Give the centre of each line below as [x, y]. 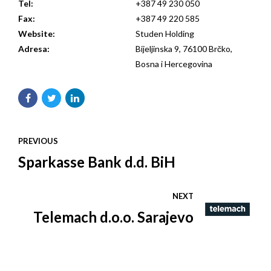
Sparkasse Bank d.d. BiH [97, 162]
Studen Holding [165, 34]
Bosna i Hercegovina [174, 64]
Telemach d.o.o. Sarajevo [113, 217]
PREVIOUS [38, 141]
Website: [37, 34]
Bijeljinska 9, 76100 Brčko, [184, 49]
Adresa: [34, 49]
